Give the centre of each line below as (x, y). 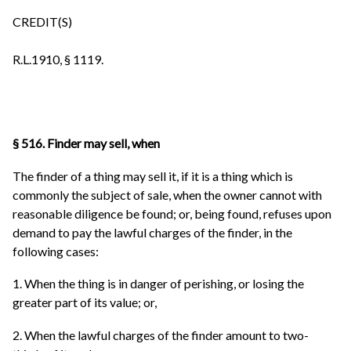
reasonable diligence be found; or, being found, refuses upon (172, 213)
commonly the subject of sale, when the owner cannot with (167, 194)
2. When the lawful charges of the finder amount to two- (161, 335)
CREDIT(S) (42, 22)
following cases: (56, 251)
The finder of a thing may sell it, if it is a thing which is (153, 175)
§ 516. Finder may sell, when (86, 143)
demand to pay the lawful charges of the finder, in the (152, 232)
